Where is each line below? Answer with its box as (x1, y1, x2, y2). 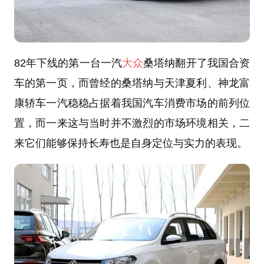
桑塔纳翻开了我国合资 (143, 57, 250, 69)
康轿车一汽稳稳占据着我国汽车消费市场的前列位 (14, 97, 250, 109)
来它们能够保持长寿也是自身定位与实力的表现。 (14, 137, 247, 149)
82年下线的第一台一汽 (14, 57, 122, 69)
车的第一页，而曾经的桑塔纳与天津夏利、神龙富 (14, 77, 250, 89)
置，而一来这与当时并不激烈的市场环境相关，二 (14, 117, 250, 129)
